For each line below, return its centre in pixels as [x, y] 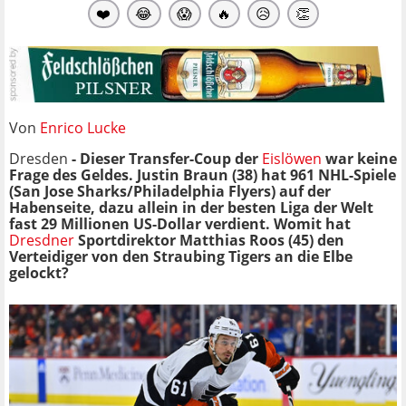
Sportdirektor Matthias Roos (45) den [209, 240]
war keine [359, 158]
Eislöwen [292, 158]
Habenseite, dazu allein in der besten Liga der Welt [191, 207]
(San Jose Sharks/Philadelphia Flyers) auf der [170, 191]
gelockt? [39, 272]
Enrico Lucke [83, 127]
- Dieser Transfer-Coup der [165, 158]
